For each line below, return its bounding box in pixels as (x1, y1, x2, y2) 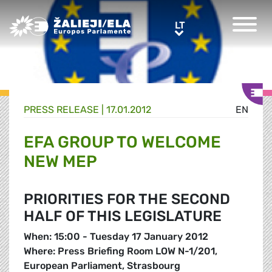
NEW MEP (24, 152, 97, 172)
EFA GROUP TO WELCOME (24, 132, 221, 152)
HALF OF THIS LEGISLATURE (24, 208, 222, 225)
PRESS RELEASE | (24, 104, 106, 116)
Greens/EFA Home (8, 16, 92, 27)
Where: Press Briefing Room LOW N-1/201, (24, 245, 217, 257)
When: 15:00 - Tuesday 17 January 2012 (24, 231, 208, 243)
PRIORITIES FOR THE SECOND (24, 191, 230, 208)
